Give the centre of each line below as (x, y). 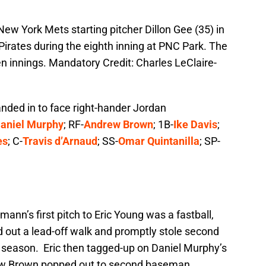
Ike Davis (195, 125)
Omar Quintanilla (159, 141)
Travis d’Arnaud (60, 141)
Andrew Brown (118, 125)
